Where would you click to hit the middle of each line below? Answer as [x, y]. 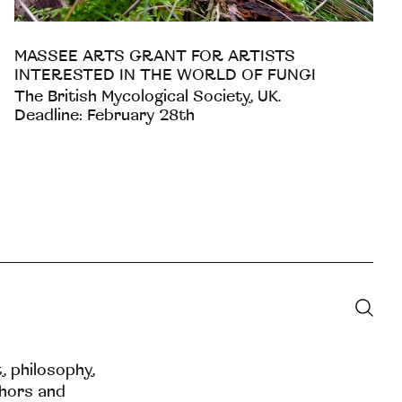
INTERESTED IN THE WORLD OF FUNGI [165, 74]
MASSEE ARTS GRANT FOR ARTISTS [154, 56]
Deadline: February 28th [104, 115]
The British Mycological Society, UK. [147, 96]
